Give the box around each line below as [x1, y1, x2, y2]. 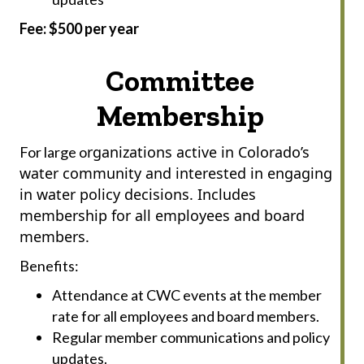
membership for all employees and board [19, 205, 305, 225]
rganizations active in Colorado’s [87, 141, 310, 162]
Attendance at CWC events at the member [52, 285, 322, 304]
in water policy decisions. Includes [19, 184, 256, 204]
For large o [19, 142, 87, 161]
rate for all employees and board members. [52, 306, 319, 325]
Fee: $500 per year [19, 19, 139, 37]
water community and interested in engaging [19, 162, 332, 183]
